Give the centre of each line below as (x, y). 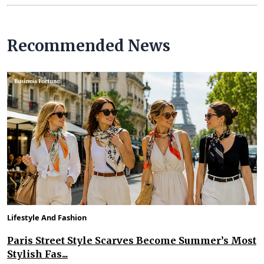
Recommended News (89, 45)
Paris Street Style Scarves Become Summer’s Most (132, 241)
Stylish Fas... (37, 254)
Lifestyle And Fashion (47, 218)
